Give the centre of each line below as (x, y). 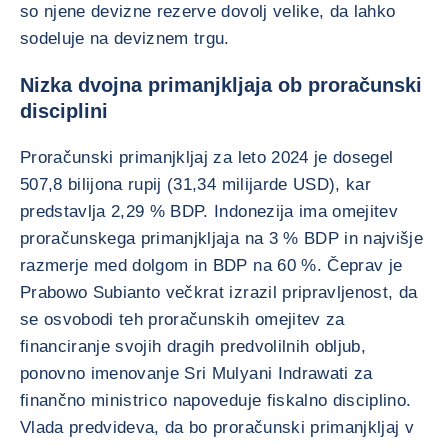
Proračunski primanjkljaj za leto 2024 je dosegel (207, 157)
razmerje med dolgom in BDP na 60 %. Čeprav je (211, 265)
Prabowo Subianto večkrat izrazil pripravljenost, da (219, 292)
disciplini (64, 111)
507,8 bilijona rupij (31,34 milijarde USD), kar (195, 184)
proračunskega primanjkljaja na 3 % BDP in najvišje (221, 238)
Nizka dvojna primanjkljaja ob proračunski (221, 85)
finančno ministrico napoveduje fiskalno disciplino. (216, 400)
